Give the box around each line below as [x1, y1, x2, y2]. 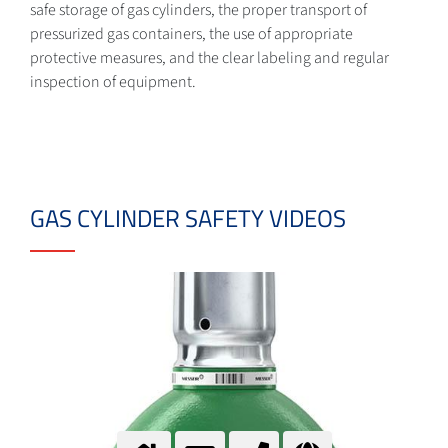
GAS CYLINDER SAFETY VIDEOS [30, 200, 346, 237]
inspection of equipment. [30, 71, 196, 94]
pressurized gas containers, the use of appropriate [30, 23, 353, 46]
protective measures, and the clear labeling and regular [30, 47, 389, 70]
